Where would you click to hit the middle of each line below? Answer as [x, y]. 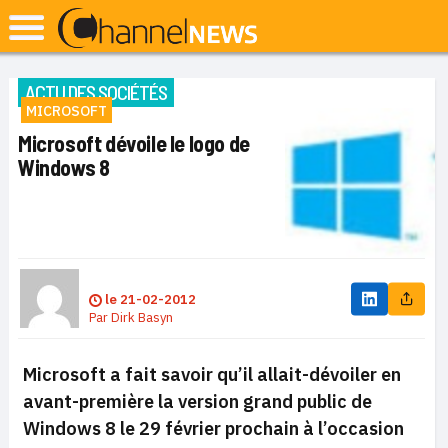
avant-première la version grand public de [197, 401]
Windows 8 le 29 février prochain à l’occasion [213, 428]
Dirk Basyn [142, 317]
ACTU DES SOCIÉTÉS [96, 92]
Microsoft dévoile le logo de [134, 143]
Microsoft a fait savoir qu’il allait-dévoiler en [212, 374]
